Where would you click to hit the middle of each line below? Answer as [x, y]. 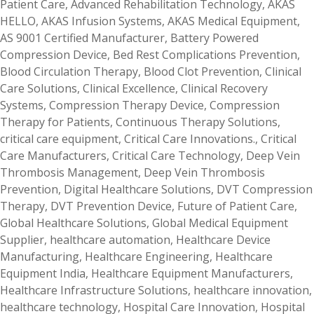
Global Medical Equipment [220, 223]
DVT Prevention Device [111, 206]
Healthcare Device [223, 240]
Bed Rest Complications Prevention [205, 55]
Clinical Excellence [129, 88]
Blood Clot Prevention [202, 71]
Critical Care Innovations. [190, 139]
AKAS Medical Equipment [232, 21]
